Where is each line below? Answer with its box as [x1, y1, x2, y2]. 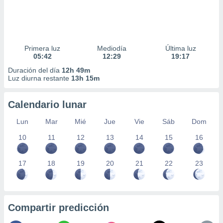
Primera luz [24, 44, 61, 52]
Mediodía [97, 44, 126, 52]
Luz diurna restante [8, 74, 71, 82]
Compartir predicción [8, 202, 109, 213]
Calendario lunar [8, 99, 87, 110]
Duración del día [8, 66, 62, 74]
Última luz [165, 44, 196, 52]
